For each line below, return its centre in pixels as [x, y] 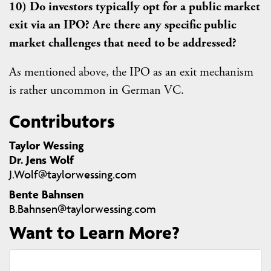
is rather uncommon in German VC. [96, 90]
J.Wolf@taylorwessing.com [73, 175]
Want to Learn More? [94, 233]
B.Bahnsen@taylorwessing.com [83, 209]
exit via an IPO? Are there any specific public [122, 25]
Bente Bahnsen [46, 194]
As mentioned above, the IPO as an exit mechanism [131, 72]
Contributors [62, 121]
